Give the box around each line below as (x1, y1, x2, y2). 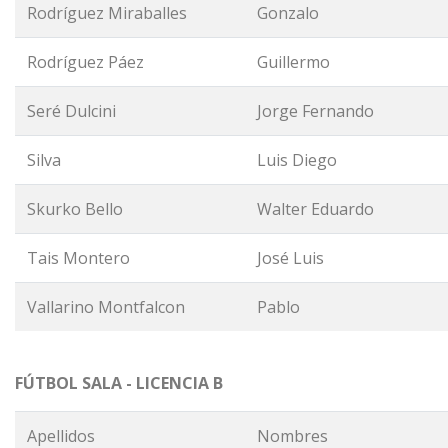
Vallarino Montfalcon (27, 296, 185, 318)
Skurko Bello (27, 198, 123, 220)
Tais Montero (27, 247, 134, 269)
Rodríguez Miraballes (27, 2, 187, 24)
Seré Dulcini (27, 100, 116, 122)
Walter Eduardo (257, 198, 374, 220)
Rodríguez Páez (27, 51, 144, 73)
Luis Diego (257, 149, 337, 171)
